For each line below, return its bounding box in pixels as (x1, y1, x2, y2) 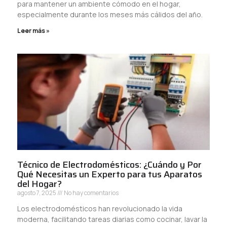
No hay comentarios (63, 188, 119, 197)
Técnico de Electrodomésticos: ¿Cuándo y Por (17, 157, 202, 172)
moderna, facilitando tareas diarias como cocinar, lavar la (17, 214, 207, 224)
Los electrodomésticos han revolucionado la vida (17, 203, 182, 213)
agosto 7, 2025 (17, 188, 57, 197)
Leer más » (17, 26, 50, 35)
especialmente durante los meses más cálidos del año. (17, 9, 203, 19)
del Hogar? (17, 176, 62, 191)
